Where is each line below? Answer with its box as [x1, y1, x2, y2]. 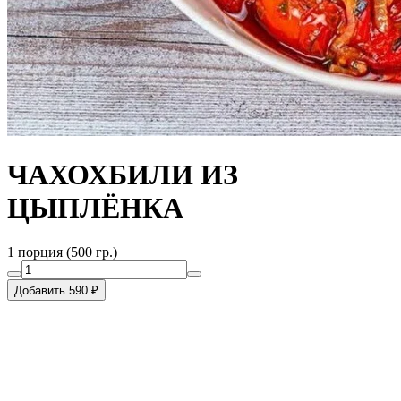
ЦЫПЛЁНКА [7, 192, 183, 225]
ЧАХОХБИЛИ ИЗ [7, 158, 238, 192]
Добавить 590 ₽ [14, 283, 98, 297]
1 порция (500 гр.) [7, 243, 117, 260]
